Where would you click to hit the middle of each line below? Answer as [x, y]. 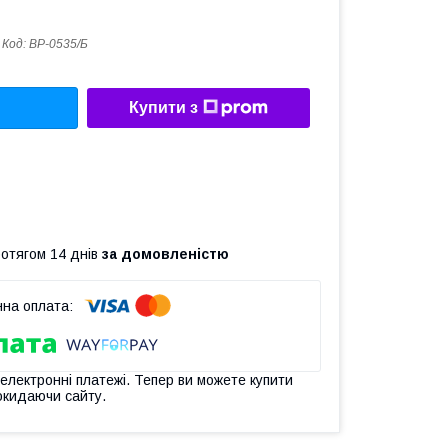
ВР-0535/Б [58, 44]
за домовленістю [165, 253]
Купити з [163, 108]
